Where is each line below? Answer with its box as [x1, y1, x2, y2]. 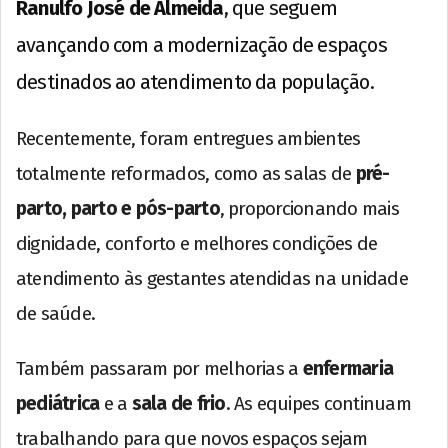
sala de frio [131, 392, 226, 416]
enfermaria [302, 357, 394, 381]
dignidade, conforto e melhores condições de [16, 232, 378, 256]
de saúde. [16, 302, 96, 326]
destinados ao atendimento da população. [16, 70, 374, 95]
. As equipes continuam [225, 392, 411, 416]
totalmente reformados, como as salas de [16, 162, 356, 186]
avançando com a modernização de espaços [16, 33, 387, 58]
